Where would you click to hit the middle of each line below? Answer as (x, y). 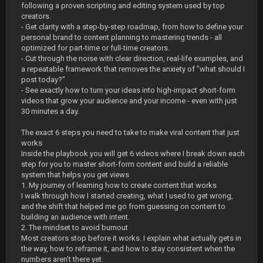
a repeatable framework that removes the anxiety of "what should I (133, 69)
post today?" (43, 80)
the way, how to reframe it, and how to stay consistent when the (128, 249)
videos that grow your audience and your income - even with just (129, 101)
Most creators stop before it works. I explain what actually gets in (131, 238)
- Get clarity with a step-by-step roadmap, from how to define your (132, 27)
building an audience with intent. (75, 217)
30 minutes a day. (50, 111)
